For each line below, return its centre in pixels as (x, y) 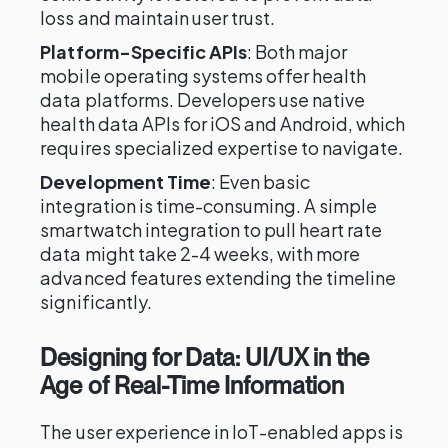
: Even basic (260, 181)
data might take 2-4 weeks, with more (200, 253)
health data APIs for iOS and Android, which (223, 123)
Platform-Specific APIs (143, 51)
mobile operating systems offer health (203, 75)
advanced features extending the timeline (218, 277)
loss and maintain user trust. (158, 17)
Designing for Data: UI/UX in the (205, 357)
